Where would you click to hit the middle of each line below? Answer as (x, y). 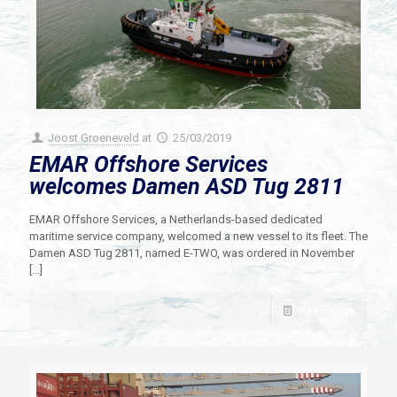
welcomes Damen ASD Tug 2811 (187, 186)
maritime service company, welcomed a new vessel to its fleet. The (198, 236)
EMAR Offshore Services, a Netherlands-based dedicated (176, 219)
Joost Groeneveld (94, 137)
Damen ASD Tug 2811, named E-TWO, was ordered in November (192, 253)
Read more (327, 310)
